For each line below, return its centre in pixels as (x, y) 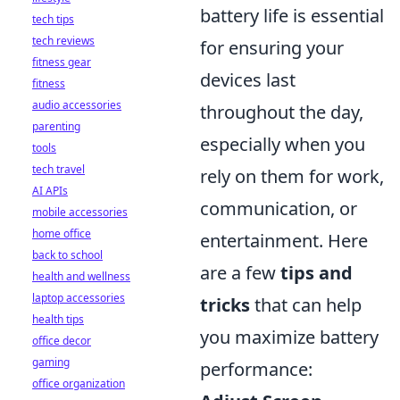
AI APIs (50, 191)
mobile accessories (80, 212)
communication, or (279, 208)
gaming (51, 362)
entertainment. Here (284, 240)
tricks (225, 304)
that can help (306, 304)
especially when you (283, 144)
